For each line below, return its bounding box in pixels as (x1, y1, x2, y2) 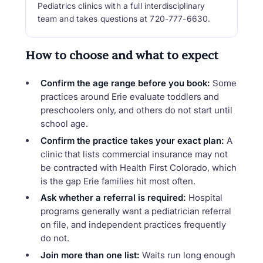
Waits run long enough (139, 249, 235, 261)
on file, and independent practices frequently (40, 219, 226, 231)
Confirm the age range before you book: (40, 77, 210, 89)
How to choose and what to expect (25, 48, 218, 63)
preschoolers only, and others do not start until (40, 104, 232, 116)
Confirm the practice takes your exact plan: (40, 134, 224, 146)
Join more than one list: (40, 249, 140, 261)
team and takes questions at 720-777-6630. (37, 13, 211, 23)
